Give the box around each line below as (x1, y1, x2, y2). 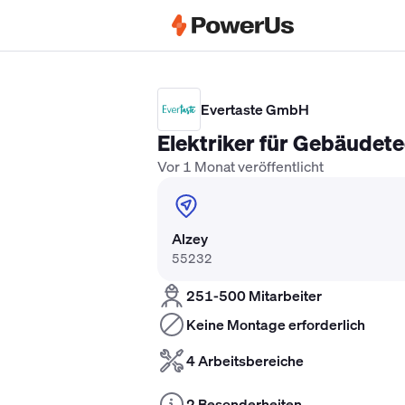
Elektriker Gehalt (156, 50, 266, 70)
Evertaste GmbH (201, 99, 309, 119)
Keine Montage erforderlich (186, 315, 365, 334)
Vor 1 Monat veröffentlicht (157, 156, 324, 176)
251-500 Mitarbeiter (186, 286, 322, 306)
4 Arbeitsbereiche (186, 351, 304, 371)
